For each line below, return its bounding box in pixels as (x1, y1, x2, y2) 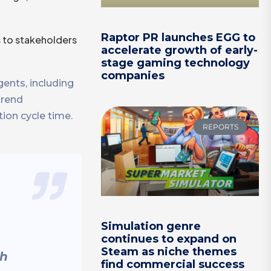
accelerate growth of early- (101, 44, 258, 57)
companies (101, 69, 165, 83)
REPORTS (202, 122, 238, 131)
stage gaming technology (101, 56, 250, 70)
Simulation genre (101, 219, 201, 233)
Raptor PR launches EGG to (101, 31, 256, 45)
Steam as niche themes (101, 244, 237, 258)
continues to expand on (101, 232, 237, 246)
